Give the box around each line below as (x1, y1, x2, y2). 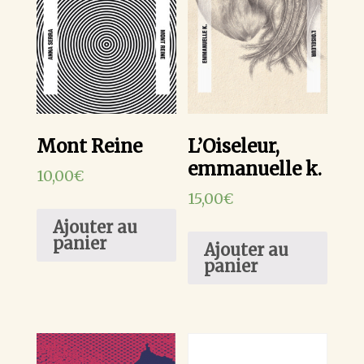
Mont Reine (36, 135, 142, 158)
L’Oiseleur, (188, 135, 280, 158)
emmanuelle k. (188, 158, 323, 181)
